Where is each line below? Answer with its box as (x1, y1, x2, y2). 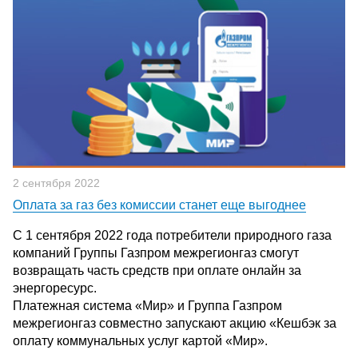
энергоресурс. (13, 281, 97, 295)
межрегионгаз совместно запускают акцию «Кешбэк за (13, 316, 336, 330)
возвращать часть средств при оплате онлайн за (13, 264, 301, 277)
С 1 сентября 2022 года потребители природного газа (13, 229, 332, 242)
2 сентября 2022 (13, 177, 100, 189)
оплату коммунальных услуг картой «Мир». (13, 334, 268, 348)
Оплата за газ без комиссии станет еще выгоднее (13, 198, 306, 212)
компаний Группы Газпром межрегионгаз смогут (13, 246, 299, 260)
